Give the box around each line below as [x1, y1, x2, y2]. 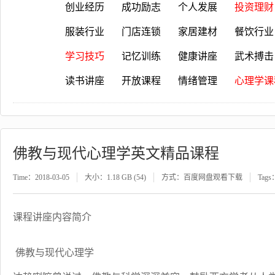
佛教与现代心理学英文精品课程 [13, 145, 219, 161]
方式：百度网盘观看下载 [161, 173, 242, 182]
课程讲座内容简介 [13, 212, 91, 222]
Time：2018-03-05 [13, 173, 69, 182]
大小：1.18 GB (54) [85, 173, 146, 182]
